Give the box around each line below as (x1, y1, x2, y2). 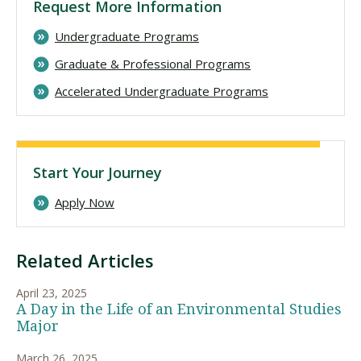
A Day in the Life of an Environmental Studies (16, 300, 342, 317)
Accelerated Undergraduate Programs (55, 82, 268, 99)
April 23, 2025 (16, 284, 87, 301)
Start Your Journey (33, 162, 162, 182)
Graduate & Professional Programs (55, 55, 251, 72)
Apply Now (55, 193, 114, 210)
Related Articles (16, 247, 154, 272)
